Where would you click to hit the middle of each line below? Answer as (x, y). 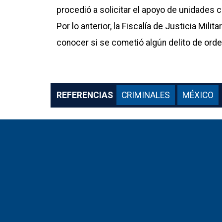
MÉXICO (198, 95)
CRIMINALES (145, 95)
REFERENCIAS (86, 95)
